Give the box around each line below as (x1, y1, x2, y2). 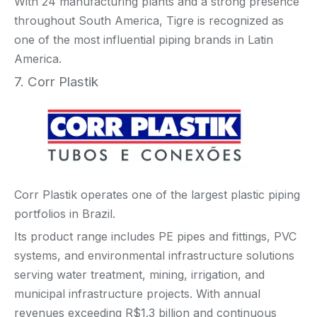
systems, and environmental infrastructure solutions (14, 248, 294, 263)
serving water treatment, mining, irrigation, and (14, 267, 265, 282)
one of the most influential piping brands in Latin (14, 32, 273, 47)
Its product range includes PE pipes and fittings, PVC (14, 229, 296, 243)
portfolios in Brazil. (14, 206, 115, 221)
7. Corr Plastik (14, 73, 98, 90)
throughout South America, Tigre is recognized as (14, 13, 284, 28)
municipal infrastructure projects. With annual (14, 286, 260, 301)
